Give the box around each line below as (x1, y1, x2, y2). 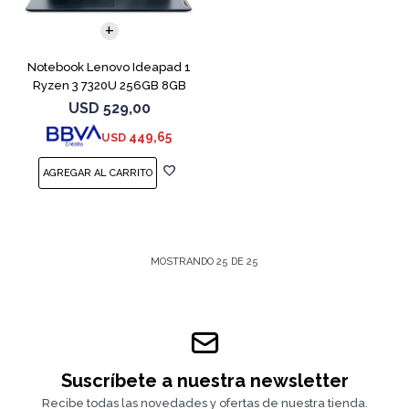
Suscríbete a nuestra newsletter (60, 369, 349, 392)
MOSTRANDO (151, 255, 216, 267)
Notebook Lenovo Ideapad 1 (27, 59, 191, 74)
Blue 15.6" (79, 96, 139, 110)
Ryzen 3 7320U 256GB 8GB (32, 78, 186, 92)
